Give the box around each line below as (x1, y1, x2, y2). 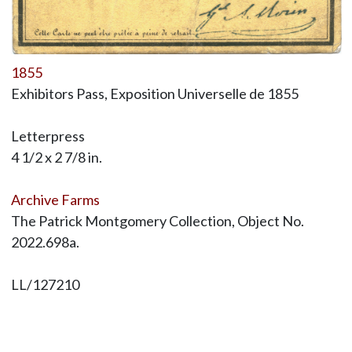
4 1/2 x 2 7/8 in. (10, 148, 102, 167)
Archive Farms (10, 191, 100, 209)
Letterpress (10, 127, 85, 145)
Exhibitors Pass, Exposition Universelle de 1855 (10, 85, 299, 103)
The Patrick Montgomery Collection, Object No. (10, 212, 304, 230)
